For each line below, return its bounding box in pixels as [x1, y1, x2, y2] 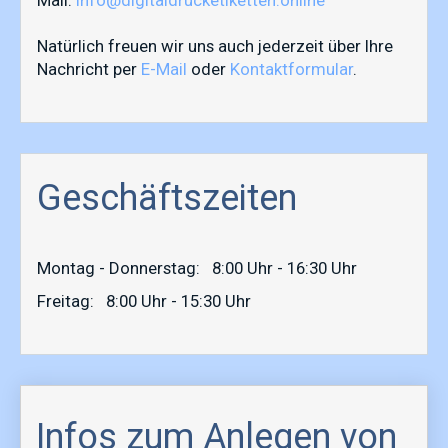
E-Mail [141, 58, 187, 79]
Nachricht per [37, 58, 141, 79]
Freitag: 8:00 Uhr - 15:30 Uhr [37, 290, 251, 311]
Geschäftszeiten [37, 176, 297, 219]
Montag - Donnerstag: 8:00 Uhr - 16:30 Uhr [37, 257, 357, 278]
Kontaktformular [230, 58, 353, 79]
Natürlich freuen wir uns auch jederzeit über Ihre [37, 35, 393, 56]
